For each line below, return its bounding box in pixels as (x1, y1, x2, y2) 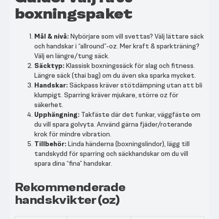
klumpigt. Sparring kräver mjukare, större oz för (34, 90, 178, 100)
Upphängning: (34, 110, 80, 119)
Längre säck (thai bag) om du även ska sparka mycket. (34, 71, 196, 80)
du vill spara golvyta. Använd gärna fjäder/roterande (34, 120, 192, 129)
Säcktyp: (34, 61, 65, 70)
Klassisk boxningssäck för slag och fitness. (65, 61, 195, 70)
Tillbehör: (34, 139, 66, 149)
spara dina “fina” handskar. (34, 159, 112, 168)
